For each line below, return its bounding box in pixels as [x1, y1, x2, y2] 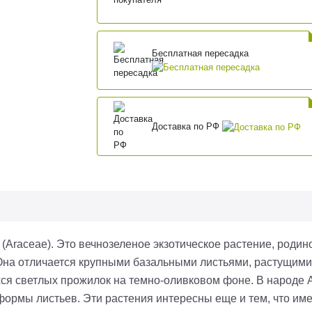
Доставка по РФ [151, 120, 222, 132]
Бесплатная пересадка [151, 48, 249, 59]
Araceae [6, 238, 47, 251]
